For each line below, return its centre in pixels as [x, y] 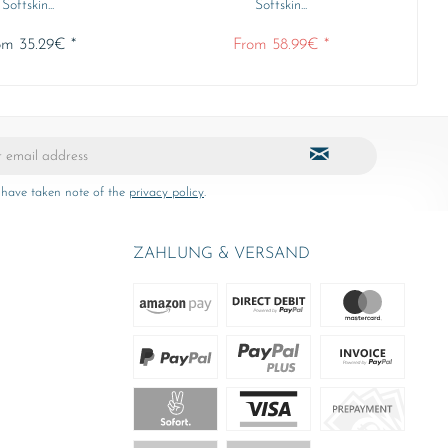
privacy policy [166, 192]
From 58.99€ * [280, 45]
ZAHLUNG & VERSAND [221, 254]
